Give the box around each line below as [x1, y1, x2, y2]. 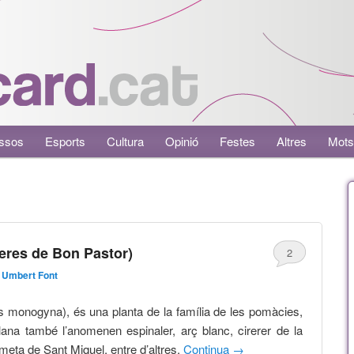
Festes [220, 133, 256, 149]
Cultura [107, 133, 145, 149]
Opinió [165, 133, 199, 149]
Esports [45, 133, 86, 149]
